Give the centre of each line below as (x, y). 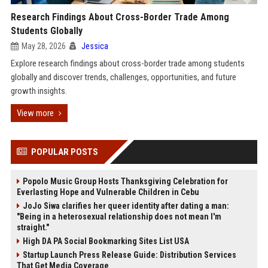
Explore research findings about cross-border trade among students (127, 63)
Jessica (95, 46)
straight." (33, 227)
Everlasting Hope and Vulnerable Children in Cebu (108, 192)
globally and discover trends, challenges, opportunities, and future (123, 77)
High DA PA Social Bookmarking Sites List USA (106, 241)
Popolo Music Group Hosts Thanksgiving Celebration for (125, 181)
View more (35, 113)
